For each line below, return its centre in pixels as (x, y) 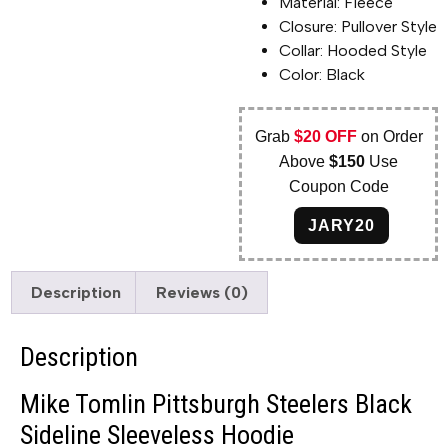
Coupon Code (338, 186)
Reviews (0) (201, 292)
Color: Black (322, 74)
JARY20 (342, 225)
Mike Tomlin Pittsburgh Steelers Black (216, 404)
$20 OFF (325, 136)
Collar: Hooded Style (353, 50)
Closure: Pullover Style (358, 26)
